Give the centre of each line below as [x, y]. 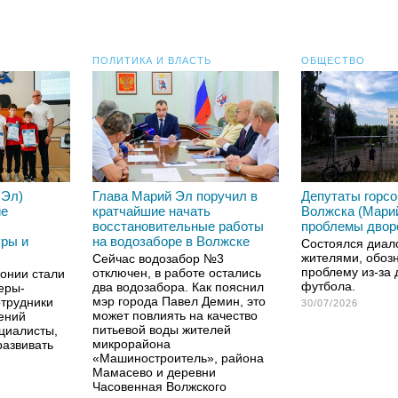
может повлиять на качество [175, 315]
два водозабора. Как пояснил [178, 287]
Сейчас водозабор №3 [158, 259]
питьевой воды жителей [162, 330]
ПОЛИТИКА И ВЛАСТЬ [152, 60]
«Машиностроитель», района [178, 358]
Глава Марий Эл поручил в [175, 196]
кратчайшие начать [151, 211]
